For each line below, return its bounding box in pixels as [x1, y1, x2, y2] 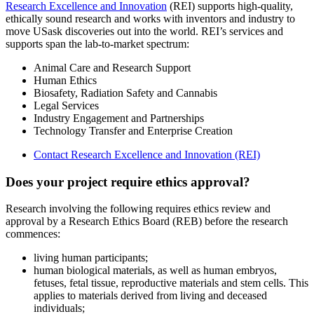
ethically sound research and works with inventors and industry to [6, 12, 295, 25]
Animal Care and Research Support [34, 61, 191, 74]
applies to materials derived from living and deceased [34, 289, 267, 302]
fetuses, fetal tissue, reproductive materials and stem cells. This [34, 277, 308, 289]
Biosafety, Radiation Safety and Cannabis [34, 86, 217, 99]
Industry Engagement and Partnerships [34, 111, 204, 124]
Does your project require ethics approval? [6, 174, 250, 189]
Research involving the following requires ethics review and [6, 203, 271, 215]
